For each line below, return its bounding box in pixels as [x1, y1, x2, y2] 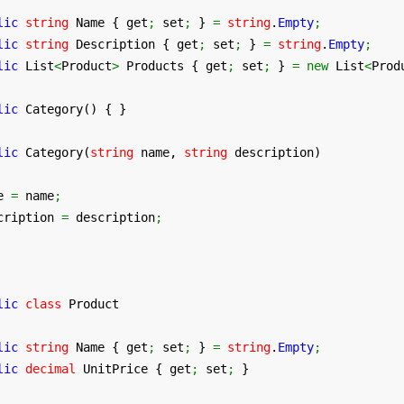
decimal [25, 361, 76, 376]
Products [119, 58, 191, 73]
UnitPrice [76, 361, 155, 376]
